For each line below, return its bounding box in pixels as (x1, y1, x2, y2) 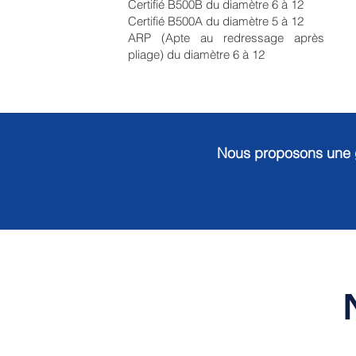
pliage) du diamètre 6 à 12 (128, 47, 265, 62)
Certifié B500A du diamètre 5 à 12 (128, 14, 304, 29)
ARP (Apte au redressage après (128, 30, 324, 45)
